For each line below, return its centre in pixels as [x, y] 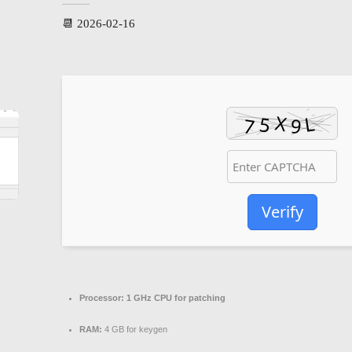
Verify [282, 212]
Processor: [102, 298]
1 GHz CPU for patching [175, 298]
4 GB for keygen [135, 329]
